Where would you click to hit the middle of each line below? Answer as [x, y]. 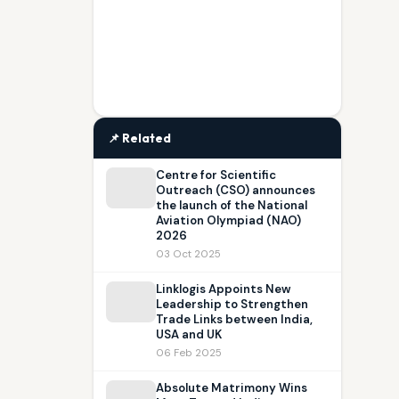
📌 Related [139, 138]
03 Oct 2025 [188, 254]
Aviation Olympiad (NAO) [228, 220]
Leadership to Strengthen [232, 304]
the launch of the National [232, 205]
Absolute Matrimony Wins [232, 388]
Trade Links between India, [234, 319]
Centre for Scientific [216, 175]
